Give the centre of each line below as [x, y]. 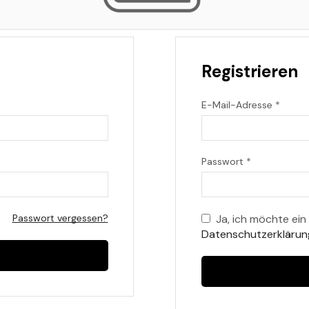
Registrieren [249, 71]
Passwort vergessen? [60, 218]
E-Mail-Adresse [238, 104]
